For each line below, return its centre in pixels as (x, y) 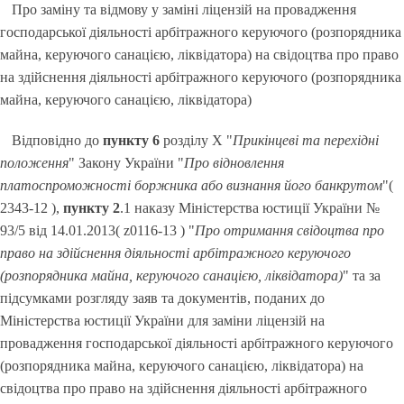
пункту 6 (132, 140)
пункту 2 (92, 208)
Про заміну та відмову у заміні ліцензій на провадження (184, 9)
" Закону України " (126, 163)
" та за (362, 275)
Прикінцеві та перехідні (306, 140)
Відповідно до (58, 140)
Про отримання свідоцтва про (289, 230)
